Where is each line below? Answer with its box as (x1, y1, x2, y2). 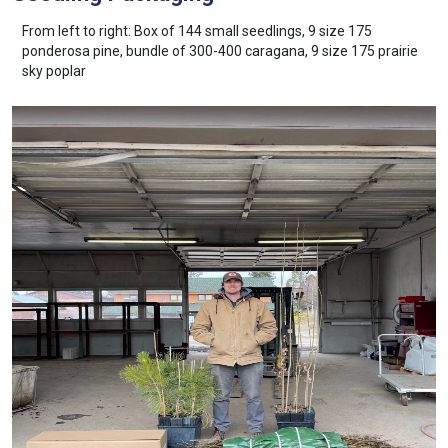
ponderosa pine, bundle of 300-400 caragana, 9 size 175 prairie (22, 43, 418, 59)
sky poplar (22, 63, 86, 79)
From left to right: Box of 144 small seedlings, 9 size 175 (22, 23, 372, 39)
